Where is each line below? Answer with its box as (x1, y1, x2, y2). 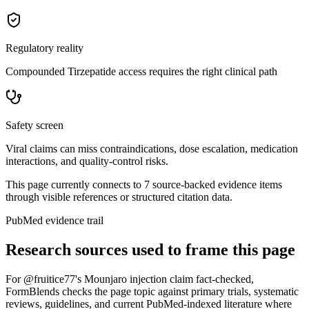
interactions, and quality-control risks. (6, 154, 168, 167)
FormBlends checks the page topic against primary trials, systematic (6, 285, 299, 297)
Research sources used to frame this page (6, 240, 295, 259)
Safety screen (6, 119, 63, 131)
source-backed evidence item (150, 178, 278, 190)
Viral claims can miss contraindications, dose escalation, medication (6, 142, 298, 154)
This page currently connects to (6, 178, 144, 190)
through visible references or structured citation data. (6, 190, 232, 203)
